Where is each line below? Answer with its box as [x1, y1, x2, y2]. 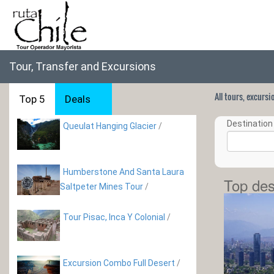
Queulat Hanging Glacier [63, 121, 158, 131]
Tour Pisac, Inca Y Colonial [63, 212, 165, 223]
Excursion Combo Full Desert [63, 257, 175, 268]
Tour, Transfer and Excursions [9, 60, 156, 73]
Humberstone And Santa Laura [63, 166, 184, 177]
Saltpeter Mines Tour [60, 181, 143, 191]
